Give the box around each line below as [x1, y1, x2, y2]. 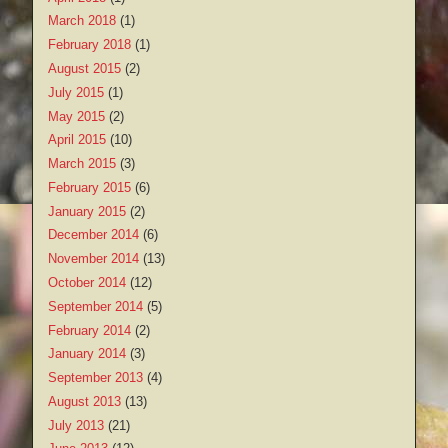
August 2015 [48, 60, 121, 76]
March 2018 [48, 13, 116, 29]
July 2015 [48, 84, 104, 100]
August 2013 [48, 393, 121, 409]
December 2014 [48, 227, 139, 243]
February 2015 [48, 179, 131, 195]
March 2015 [48, 156, 116, 172]
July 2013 [48, 417, 104, 433]
